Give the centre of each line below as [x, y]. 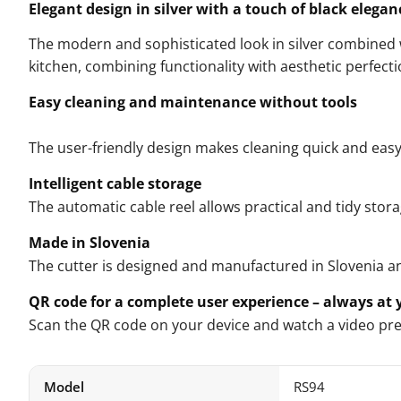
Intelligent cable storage [115, 183]
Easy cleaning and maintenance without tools [193, 102]
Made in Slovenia [90, 242]
